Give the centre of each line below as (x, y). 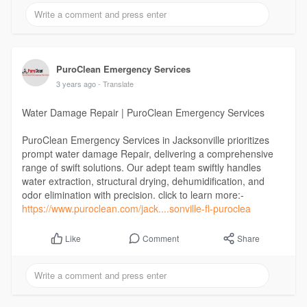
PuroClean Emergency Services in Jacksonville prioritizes (145, 139)
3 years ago (76, 83)
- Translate (115, 83)
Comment (161, 238)
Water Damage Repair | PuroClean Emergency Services (143, 112)
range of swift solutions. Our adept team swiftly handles (141, 167)
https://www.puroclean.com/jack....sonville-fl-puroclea (136, 208)
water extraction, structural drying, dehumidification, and (143, 181)
